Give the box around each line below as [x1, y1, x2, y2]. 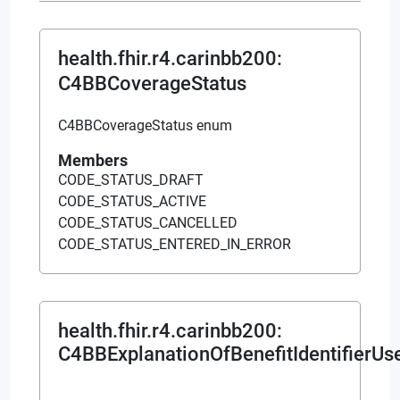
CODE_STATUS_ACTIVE [58, 192, 206, 210]
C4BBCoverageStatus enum [58, 116, 232, 134]
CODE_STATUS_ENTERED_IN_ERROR [58, 235, 291, 253]
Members [58, 150, 128, 170]
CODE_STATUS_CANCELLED [58, 213, 237, 231]
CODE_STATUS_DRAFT [58, 171, 204, 188]
